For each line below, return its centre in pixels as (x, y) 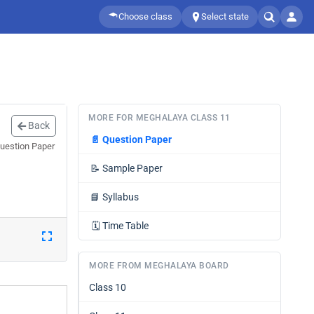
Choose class (145, 16)
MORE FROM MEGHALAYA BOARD (159, 266)
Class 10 (108, 287)
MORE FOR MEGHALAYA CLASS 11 (159, 118)
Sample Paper (132, 168)
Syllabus (121, 197)
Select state (225, 16)
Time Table (125, 226)
